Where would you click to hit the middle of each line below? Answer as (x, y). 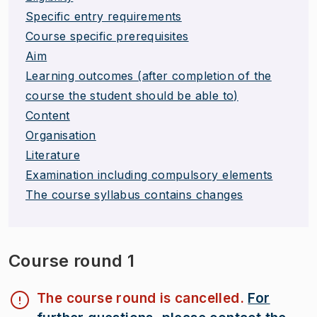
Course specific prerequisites (107, 36)
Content (48, 115)
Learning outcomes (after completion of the (149, 75)
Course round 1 (72, 260)
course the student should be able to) (132, 95)
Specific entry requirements (104, 16)
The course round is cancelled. (143, 298)
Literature (53, 155)
